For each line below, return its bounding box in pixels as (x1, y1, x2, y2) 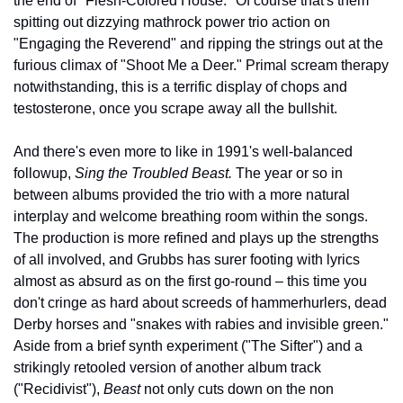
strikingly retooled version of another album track (13, 359, 321, 375)
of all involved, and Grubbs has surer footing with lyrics (13, 251, 360, 267)
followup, (13, 165, 75, 181)
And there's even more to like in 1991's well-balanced (13, 143, 353, 159)
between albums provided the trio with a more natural (13, 186, 350, 202)
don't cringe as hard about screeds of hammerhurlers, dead (13, 294, 387, 310)
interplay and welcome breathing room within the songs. (13, 208, 368, 224)
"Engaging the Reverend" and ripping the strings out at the (13, 35, 383, 51)
